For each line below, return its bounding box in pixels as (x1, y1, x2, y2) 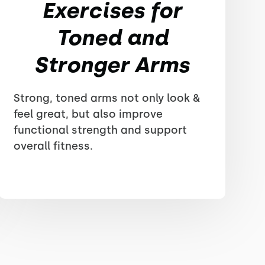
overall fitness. (13, 140, 93, 153)
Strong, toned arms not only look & (13, 92, 200, 105)
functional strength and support (13, 124, 187, 137)
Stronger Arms (34, 52, 190, 77)
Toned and (56, 25, 168, 50)
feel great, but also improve (13, 108, 163, 121)
